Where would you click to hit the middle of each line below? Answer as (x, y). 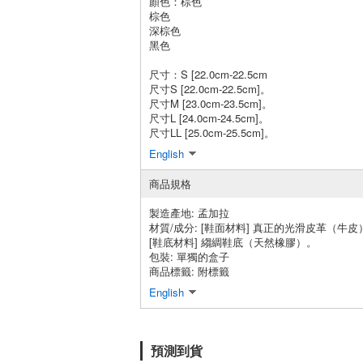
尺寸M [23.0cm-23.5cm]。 (211, 103)
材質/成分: (175, 227)
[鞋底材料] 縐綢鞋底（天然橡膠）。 (233, 241)
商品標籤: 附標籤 (189, 271)
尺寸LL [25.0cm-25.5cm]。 (212, 132)
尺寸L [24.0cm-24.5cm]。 (209, 117)
